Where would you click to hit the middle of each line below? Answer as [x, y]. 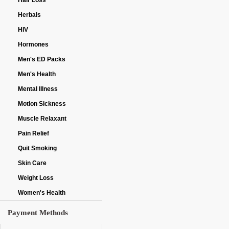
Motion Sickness [42, 104]
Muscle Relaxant [42, 119]
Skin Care [32, 163]
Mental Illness [38, 89]
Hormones [33, 44]
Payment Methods [38, 213]
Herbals [29, 15]
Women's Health [42, 193]
